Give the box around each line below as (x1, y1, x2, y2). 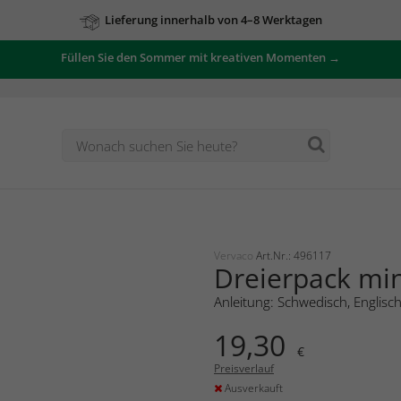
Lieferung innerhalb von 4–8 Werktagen (104, 12, 322, 28)
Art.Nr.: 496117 (256, 247, 331, 263)
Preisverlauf (214, 360, 274, 376)
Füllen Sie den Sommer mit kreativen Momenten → (61, 49, 340, 65)
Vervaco (214, 247, 256, 263)
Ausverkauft (222, 380, 283, 396)
